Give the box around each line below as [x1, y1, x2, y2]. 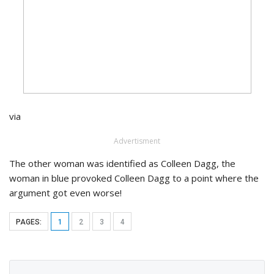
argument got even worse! [9, 187, 122, 199]
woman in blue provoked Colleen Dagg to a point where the [9, 172, 259, 185]
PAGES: [16, 218, 42, 227]
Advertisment [114, 136, 160, 147]
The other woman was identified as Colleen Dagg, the [9, 157, 235, 170]
